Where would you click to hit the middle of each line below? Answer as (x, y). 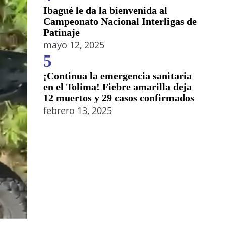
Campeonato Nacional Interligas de (120, 21)
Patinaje (62, 32)
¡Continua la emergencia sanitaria (118, 76)
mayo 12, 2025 (74, 45)
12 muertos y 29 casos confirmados (119, 98)
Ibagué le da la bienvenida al (105, 10)
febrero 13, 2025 (78, 110)
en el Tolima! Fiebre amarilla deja (118, 87)
